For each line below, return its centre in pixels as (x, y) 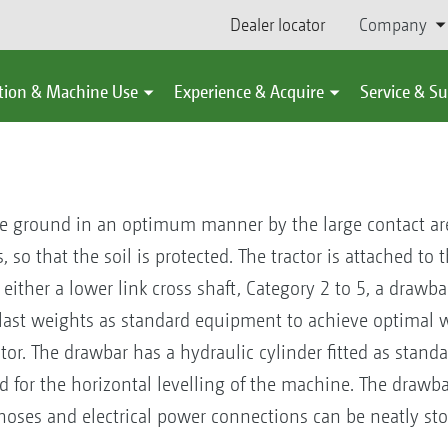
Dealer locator (277, 24)
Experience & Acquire (249, 91)
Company (392, 24)
